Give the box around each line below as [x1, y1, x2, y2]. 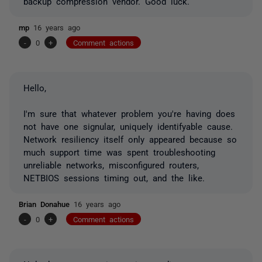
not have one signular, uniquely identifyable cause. [23, 121, 233, 130]
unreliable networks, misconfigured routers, [23, 160, 199, 169]
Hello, [23, 82, 46, 92]
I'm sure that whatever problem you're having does [23, 108, 235, 118]
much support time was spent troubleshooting [23, 147, 215, 156]
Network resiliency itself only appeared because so [23, 134, 237, 143]
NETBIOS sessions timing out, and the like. [23, 173, 205, 182]
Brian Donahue [19, 199, 74, 208]
